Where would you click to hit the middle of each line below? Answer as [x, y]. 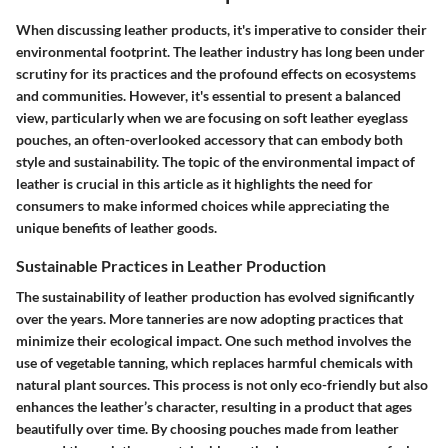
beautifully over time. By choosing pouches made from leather [207, 428]
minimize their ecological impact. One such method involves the [213, 340]
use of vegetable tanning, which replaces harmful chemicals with [214, 362]
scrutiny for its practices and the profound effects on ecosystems [216, 73]
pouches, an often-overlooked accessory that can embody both [209, 139]
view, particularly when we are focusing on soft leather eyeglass [212, 117]
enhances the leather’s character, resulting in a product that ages [214, 406]
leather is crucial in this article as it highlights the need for [194, 183]
